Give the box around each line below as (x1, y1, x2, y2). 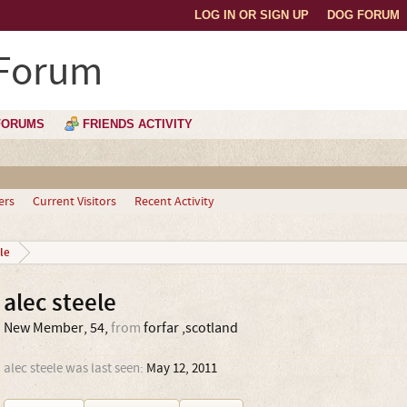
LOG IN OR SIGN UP (194, 8, 309, 22)
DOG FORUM (327, 8, 400, 22)
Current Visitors (32, 194, 116, 210)
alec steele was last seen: (3, 360, 144, 377)
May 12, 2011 (145, 360, 217, 377)
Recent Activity (134, 194, 214, 210)
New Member (3, 319, 84, 337)
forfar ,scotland (143, 319, 238, 337)
